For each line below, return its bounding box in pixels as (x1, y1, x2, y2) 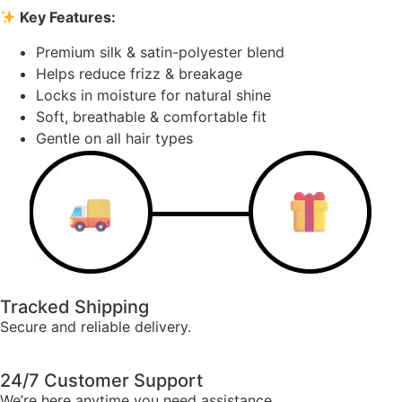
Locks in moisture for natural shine (36, 85, 271, 104)
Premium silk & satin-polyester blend (36, 42, 284, 61)
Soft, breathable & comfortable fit (36, 107, 267, 126)
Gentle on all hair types (36, 128, 193, 147)
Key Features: (16, 8, 117, 27)
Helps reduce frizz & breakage (36, 64, 242, 83)
